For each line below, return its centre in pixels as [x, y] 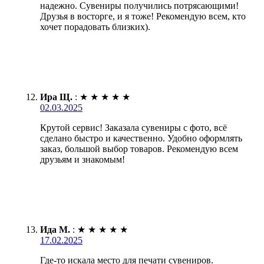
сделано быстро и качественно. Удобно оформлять [141, 138]
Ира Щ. [56, 97]
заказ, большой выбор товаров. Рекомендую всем [139, 148]
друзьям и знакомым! [82, 159]
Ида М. [55, 229]
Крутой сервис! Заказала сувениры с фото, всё [133, 127]
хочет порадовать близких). [95, 27]
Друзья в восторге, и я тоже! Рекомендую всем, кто [143, 16]
